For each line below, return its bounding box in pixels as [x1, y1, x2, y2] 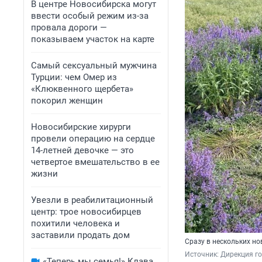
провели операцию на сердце [31, 133, 155, 144]
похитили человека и [31, 218, 120, 229]
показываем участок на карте [31, 34, 154, 44]
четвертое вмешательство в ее [31, 157, 160, 167]
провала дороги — [31, 22, 107, 33]
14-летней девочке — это [31, 145, 134, 156]
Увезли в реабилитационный [31, 195, 153, 205]
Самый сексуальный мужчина [31, 60, 157, 71]
